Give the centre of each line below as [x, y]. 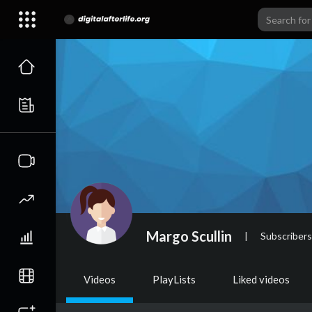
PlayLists [174, 279]
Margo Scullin [189, 236]
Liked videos [261, 279]
